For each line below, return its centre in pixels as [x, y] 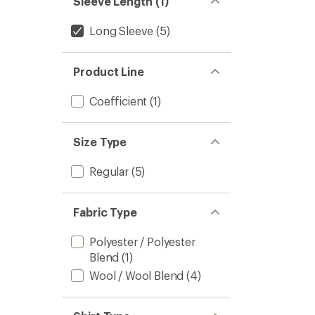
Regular [109, 171]
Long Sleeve [122, 31]
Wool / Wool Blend [137, 275]
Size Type [100, 142]
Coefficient [118, 101]
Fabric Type [105, 212]
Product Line [109, 71]
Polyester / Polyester [142, 242]
